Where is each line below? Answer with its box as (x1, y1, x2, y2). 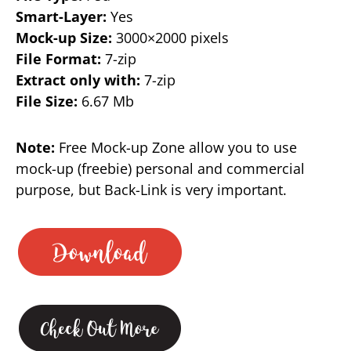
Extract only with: (16, 70, 140, 89)
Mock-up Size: (16, 27, 112, 47)
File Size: (16, 91, 78, 110)
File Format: (16, 49, 101, 68)
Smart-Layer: (16, 6, 107, 26)
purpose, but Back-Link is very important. (16, 179, 287, 199)
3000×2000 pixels (112, 27, 229, 47)
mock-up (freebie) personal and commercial (16, 158, 305, 178)
